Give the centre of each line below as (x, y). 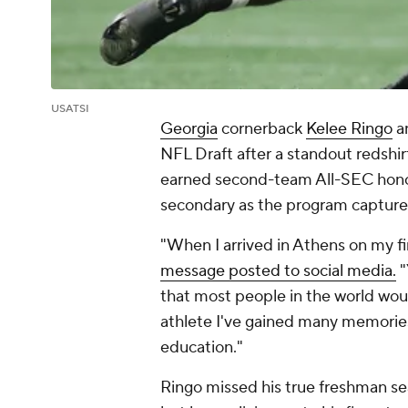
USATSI (70, 109)
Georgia (189, 129)
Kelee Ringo (349, 129)
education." (202, 348)
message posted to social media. (278, 271)
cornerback (262, 129)
